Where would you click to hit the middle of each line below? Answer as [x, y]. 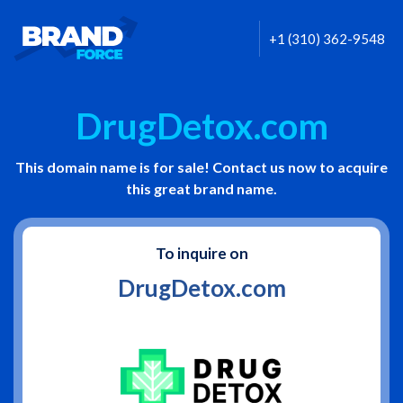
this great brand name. [201, 188]
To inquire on [201, 253]
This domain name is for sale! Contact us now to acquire [201, 167]
